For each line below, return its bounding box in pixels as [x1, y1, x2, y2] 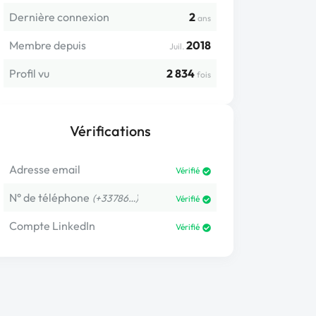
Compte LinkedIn [9, 219, 95, 233]
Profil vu [9, 66, 49, 80]
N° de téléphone [9, 190, 90, 205]
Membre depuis [9, 38, 86, 52]
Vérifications [69, 122, 151, 140]
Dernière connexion [9, 10, 109, 24]
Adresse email [9, 162, 80, 176]
